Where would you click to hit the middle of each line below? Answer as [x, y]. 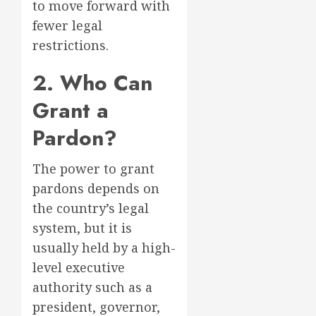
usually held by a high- [104, 248]
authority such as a [92, 287]
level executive [79, 267]
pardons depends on [96, 188]
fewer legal [67, 25]
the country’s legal [91, 208]
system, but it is [82, 228]
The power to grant [93, 169]
